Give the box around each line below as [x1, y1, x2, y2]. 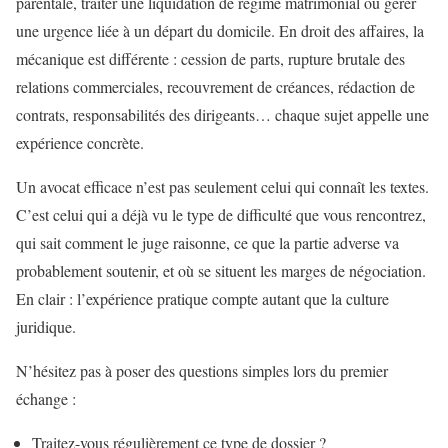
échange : [16, 387, 76, 409]
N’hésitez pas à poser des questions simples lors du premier [16, 359, 388, 381]
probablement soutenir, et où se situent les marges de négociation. [16, 259, 426, 281]
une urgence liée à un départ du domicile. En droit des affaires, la [16, 19, 424, 41]
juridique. [16, 315, 76, 337]
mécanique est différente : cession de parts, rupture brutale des [16, 47, 405, 69]
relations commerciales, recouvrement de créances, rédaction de [16, 75, 415, 97]
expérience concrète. [16, 131, 144, 153]
